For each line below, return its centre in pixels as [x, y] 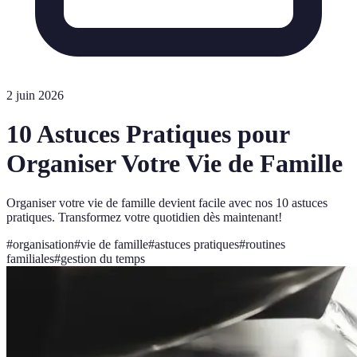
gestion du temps [103, 258]
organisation [43, 244]
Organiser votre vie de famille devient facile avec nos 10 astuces [167, 202]
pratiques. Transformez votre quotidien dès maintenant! [144, 217]
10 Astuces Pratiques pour [148, 134]
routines [265, 244]
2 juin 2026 [35, 95]
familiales [30, 258]
